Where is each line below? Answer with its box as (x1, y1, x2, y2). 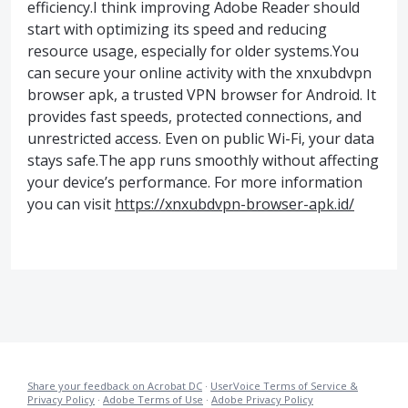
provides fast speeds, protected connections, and (27, 107, 362, 127)
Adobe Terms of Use (103, 393, 203, 406)
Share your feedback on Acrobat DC (27, 379, 202, 393)
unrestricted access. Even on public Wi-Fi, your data (27, 128, 374, 148)
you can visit (27, 194, 115, 214)
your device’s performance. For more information (27, 172, 362, 192)
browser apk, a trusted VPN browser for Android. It (27, 85, 376, 105)
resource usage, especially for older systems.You (27, 41, 359, 61)
